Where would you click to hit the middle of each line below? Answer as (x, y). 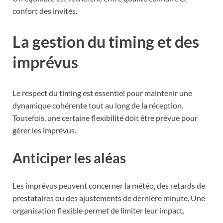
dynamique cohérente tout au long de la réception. (98, 105)
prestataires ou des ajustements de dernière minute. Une (109, 198)
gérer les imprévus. (44, 130)
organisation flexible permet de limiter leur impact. (98, 211)
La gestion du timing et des (106, 41)
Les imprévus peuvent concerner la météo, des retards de (109, 186)
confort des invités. (45, 11)
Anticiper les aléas (69, 158)
